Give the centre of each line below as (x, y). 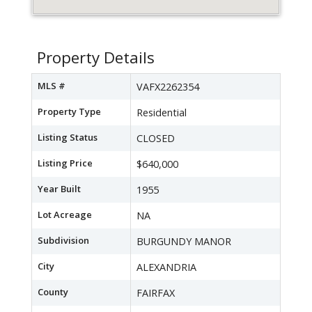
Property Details (96, 58)
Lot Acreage (65, 215)
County (53, 292)
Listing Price (65, 163)
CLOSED (156, 139)
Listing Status (68, 138)
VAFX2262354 (168, 87)
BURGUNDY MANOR (184, 242)
